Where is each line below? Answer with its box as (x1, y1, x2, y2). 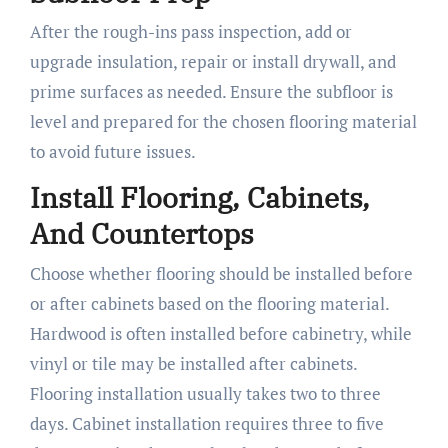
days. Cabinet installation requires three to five (29, 411, 384, 435)
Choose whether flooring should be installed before (29, 261, 413, 285)
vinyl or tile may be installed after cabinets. (29, 351, 357, 375)
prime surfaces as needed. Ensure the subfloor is (29, 80, 393, 104)
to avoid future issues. (29, 140, 196, 164)
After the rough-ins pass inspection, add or (29, 20, 352, 44)
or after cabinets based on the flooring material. (29, 291, 389, 315)
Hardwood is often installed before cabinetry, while (29, 321, 412, 345)
